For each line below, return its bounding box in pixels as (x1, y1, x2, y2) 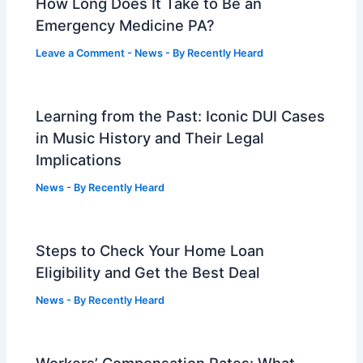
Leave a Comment (36, 46, 126, 59)
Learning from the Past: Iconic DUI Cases (36, 106, 326, 125)
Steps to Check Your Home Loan (36, 241, 265, 259)
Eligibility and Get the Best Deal (36, 263, 261, 281)
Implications (36, 150, 122, 169)
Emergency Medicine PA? (36, 15, 216, 34)
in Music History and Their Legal (36, 128, 265, 147)
